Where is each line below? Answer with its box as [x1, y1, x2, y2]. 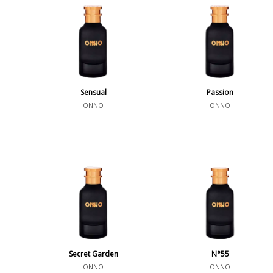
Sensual [80, 87, 107, 97]
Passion [207, 87, 234, 97]
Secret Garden [68, 249, 118, 259]
